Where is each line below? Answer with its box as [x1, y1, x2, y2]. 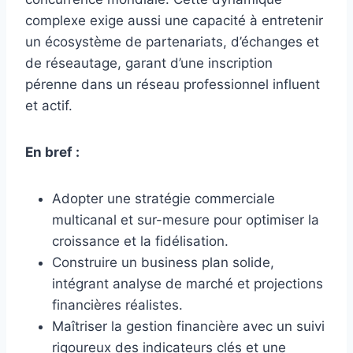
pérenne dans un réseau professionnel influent [25, 76, 320, 92]
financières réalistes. [52, 296, 183, 313]
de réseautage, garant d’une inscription [25, 54, 273, 71]
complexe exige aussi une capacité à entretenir [25, 12, 323, 28]
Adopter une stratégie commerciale [52, 190, 275, 206]
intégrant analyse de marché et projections [52, 275, 323, 292]
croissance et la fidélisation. [52, 232, 229, 249]
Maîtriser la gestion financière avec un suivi [52, 318, 325, 334]
